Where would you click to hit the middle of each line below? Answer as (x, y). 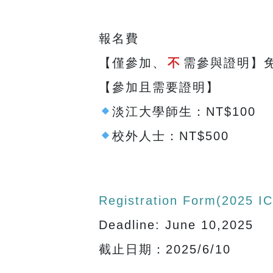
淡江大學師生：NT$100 (184, 111)
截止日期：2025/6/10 (165, 249)
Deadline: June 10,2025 (176, 225)
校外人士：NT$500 (171, 136)
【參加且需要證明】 (159, 87)
